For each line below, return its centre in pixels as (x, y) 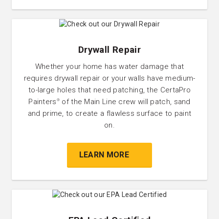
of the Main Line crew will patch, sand (125, 101)
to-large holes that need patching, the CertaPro (109, 90)
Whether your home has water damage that (109, 66)
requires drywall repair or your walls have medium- (109, 78)
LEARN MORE (104, 154)
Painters (43, 101)
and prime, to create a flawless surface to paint (109, 113)
